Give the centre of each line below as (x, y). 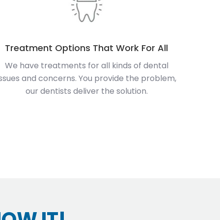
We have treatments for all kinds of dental (86, 65)
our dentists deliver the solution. (86, 91)
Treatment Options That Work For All (86, 48)
